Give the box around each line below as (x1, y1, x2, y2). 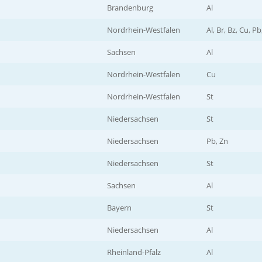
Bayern (107, 202, 132, 213)
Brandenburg (107, 2, 153, 13)
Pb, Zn (206, 135, 228, 146)
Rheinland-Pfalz (107, 246, 161, 257)
